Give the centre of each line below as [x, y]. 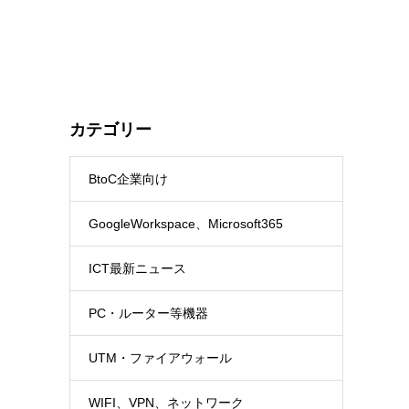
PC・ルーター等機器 [148, 313]
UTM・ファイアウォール [160, 358]
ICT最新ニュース [137, 268]
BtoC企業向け [128, 179]
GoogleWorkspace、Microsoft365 [186, 224]
